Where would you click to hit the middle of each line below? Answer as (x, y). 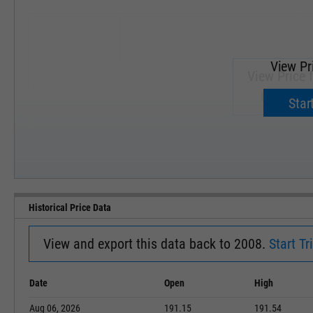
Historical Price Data (70, 208)
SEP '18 (118, 171)
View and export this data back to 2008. (156, 244)
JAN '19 (298, 171)
